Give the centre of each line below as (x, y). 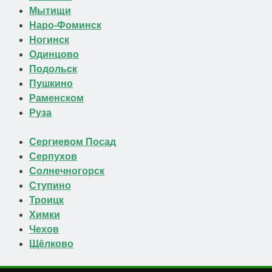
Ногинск (49, 40)
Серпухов (53, 157)
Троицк (46, 200)
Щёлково (51, 244)
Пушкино (51, 84)
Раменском (56, 98)
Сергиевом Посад (73, 142)
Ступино (50, 186)
